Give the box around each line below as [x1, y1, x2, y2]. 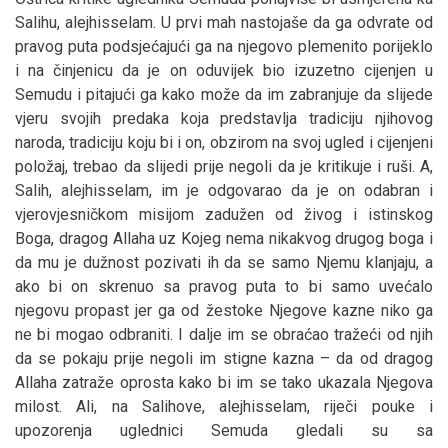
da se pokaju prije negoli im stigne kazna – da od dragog [15, 348, 433, 368]
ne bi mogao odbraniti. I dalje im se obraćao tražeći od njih [15, 324, 433, 344]
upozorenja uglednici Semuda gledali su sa [15, 420, 433, 440]
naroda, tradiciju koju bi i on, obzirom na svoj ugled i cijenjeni [15, 132, 433, 152]
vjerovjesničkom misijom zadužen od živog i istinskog [15, 204, 433, 224]
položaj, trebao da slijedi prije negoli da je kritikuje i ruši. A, [15, 156, 433, 176]
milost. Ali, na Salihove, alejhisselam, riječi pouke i [15, 396, 433, 416]
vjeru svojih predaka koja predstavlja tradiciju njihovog [15, 108, 433, 128]
